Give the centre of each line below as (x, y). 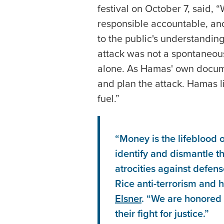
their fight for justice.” (162, 213)
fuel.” (108, 98)
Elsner (128, 198)
